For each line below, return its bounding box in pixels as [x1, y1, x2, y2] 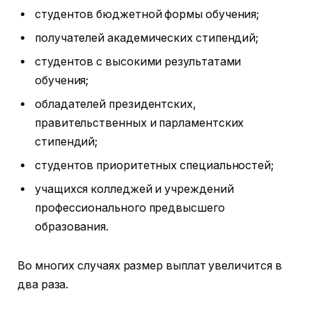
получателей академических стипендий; [35, 31, 259, 45]
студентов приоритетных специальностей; [35, 159, 274, 173]
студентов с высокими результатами [35, 55, 242, 69]
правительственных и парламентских [35, 116, 244, 130]
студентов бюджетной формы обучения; [35, 8, 260, 22]
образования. [35, 220, 109, 234]
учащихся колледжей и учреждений [35, 182, 234, 196]
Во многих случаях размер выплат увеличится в [17, 258, 282, 272]
